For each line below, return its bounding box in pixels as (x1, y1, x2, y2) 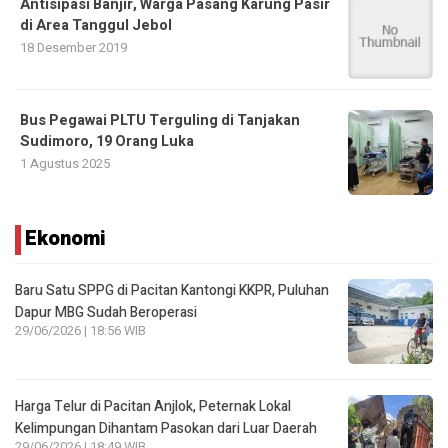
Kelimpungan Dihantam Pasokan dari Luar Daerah (15, 417, 317, 439)
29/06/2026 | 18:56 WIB (15, 321, 146, 340)
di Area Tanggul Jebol (20, 14, 172, 36)
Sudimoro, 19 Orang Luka (20, 130, 194, 152)
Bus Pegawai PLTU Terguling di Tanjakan (20, 109, 300, 131)
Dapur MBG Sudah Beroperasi (15, 301, 197, 323)
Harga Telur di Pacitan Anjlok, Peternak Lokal (15, 395, 291, 417)
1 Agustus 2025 (20, 153, 110, 173)
